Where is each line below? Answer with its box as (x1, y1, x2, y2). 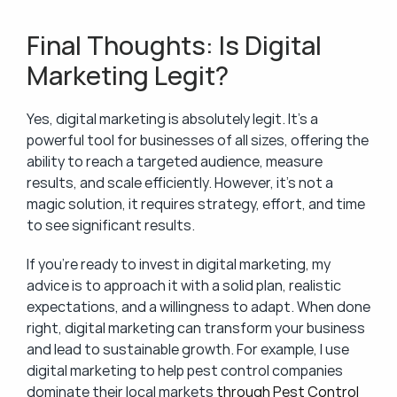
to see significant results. (27, 215, 195, 235)
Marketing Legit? (27, 58, 229, 93)
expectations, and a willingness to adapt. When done (27, 297, 370, 316)
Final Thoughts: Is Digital (27, 27, 322, 63)
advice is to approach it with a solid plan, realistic (27, 276, 341, 295)
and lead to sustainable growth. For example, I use (27, 339, 349, 359)
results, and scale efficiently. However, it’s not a (27, 173, 333, 192)
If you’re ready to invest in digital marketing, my (27, 254, 331, 274)
